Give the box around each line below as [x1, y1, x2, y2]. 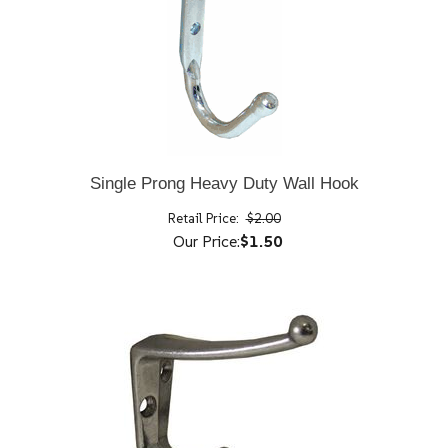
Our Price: [172, 230, 240, 251]
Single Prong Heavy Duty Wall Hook [89, 173, 359, 193]
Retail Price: [167, 209, 239, 227]
